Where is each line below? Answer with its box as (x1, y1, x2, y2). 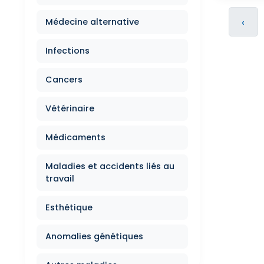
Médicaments (45, 131, 105, 143)
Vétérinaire (45, 103, 94, 114)
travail (45, 173, 74, 184)
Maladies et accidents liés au (45, 160, 174, 172)
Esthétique (45, 202, 93, 213)
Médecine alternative (45, 16, 139, 28)
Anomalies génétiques (45, 230, 143, 242)
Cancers (45, 74, 82, 85)
